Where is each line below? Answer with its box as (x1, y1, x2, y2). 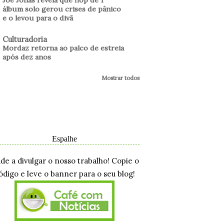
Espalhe (52, 134, 77, 143)
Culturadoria (2, 34, 47, 44)
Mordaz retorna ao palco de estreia (2, 43, 124, 52)
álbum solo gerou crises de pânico (2, 4, 121, 13)
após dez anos (2, 52, 51, 61)
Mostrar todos (101, 74, 139, 81)
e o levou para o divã (2, 13, 73, 22)
